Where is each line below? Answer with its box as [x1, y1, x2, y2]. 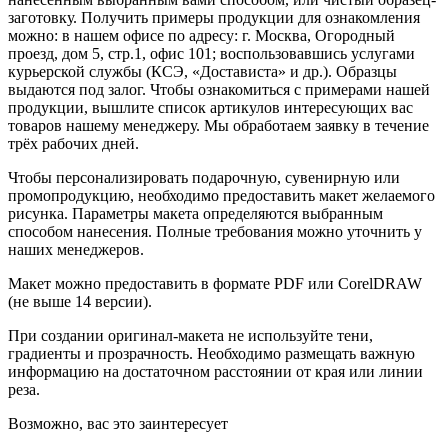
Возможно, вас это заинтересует [8, 414, 228, 432]
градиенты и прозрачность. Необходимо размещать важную [8, 344, 415, 362]
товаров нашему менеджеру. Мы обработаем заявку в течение [8, 116, 429, 134]
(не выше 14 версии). [8, 292, 152, 310]
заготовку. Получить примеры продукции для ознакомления [8, 8, 420, 26]
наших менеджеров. [8, 240, 144, 258]
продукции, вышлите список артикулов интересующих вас [8, 98, 413, 116]
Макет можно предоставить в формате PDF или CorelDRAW [8, 274, 422, 292]
